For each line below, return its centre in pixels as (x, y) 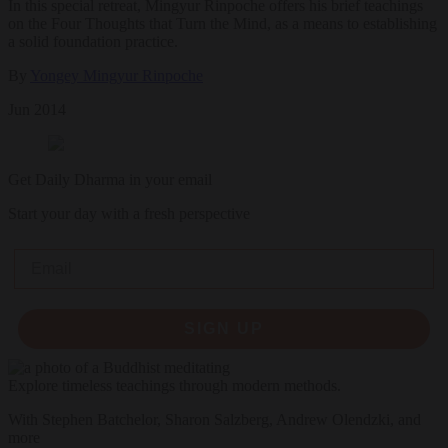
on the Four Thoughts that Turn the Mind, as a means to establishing (222, 24)
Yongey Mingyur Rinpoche (116, 76)
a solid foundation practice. (93, 42)
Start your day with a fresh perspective (129, 214)
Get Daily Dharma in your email (110, 180)
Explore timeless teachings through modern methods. (174, 386)
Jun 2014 (37, 110)
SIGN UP (224, 329)
